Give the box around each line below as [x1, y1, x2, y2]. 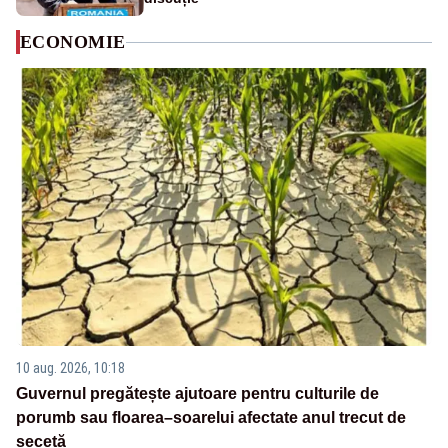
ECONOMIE [20, 32, 126, 53]
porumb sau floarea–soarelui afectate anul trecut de [16, 408, 406, 426]
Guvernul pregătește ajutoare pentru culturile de [16, 384, 379, 402]
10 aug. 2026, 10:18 [16, 359, 125, 376]
